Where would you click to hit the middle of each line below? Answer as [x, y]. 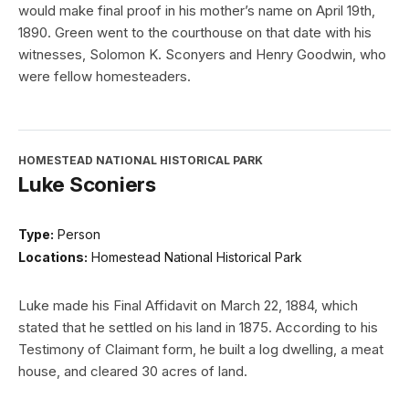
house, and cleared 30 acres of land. [133, 372]
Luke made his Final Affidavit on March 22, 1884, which [188, 306]
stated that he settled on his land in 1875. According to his [198, 328]
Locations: [53, 257]
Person [79, 234]
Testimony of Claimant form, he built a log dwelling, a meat [201, 350]
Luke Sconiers [87, 184]
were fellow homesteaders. [105, 76]
